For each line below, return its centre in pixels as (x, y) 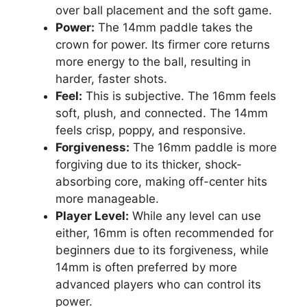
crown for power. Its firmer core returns (163, 45)
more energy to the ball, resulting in (153, 62)
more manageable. (107, 199)
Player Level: (92, 216)
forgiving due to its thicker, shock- (149, 165)
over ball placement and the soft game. (164, 11)
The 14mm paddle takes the (174, 28)
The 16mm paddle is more (203, 148)
